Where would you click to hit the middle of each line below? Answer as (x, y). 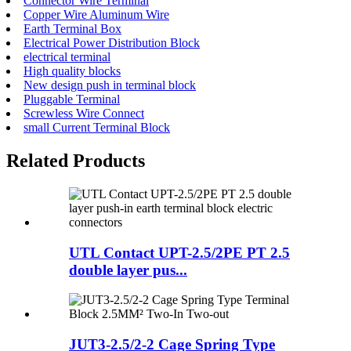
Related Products (76, 161)
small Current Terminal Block (97, 128)
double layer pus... (128, 270)
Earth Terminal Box (72, 29)
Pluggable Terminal (72, 100)
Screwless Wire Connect (84, 114)
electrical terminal (67, 57)
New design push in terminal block (110, 85)
